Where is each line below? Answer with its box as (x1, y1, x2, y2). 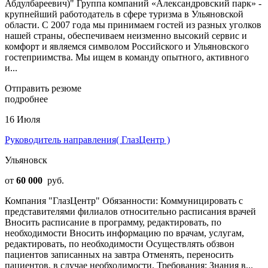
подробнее (5, 93, 48, 104)
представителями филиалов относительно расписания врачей (5, 206, 256, 217)
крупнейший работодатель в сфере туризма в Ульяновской (5, 8, 243, 19)
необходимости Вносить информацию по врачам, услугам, (5, 227, 244, 238)
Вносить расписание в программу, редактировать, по (5, 217, 221, 227)
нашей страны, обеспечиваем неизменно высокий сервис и (5, 30, 247, 41)
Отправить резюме (5, 83, 81, 93)
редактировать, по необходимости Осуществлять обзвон (5, 238, 234, 249)
